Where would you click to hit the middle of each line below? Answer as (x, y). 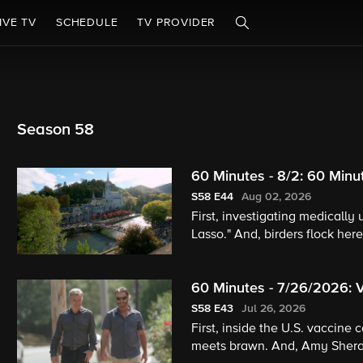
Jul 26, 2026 (273, 309)
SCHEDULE (87, 23)
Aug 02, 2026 (276, 197)
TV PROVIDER (177, 23)
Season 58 (56, 130)
